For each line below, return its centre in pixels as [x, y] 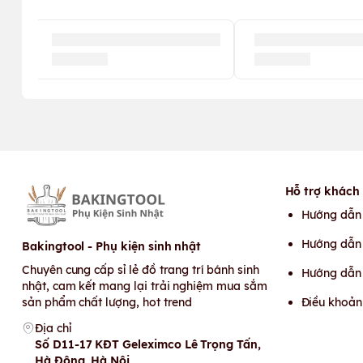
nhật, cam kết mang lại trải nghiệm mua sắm [145, 286]
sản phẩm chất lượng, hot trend [107, 302]
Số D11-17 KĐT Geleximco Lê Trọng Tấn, [147, 344]
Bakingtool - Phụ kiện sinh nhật [112, 246]
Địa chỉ [53, 328]
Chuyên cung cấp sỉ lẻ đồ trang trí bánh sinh [141, 270]
